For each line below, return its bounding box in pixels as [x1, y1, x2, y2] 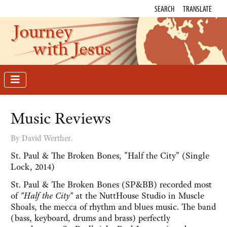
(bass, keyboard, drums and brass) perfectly [11, 212, 170, 224]
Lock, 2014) [11, 161, 55, 173]
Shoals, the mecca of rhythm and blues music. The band [11, 201, 216, 213]
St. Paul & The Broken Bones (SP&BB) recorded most [11, 179, 212, 191]
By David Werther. [11, 133, 73, 144]
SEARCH [155, 4, 174, 14]
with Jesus [33, 36, 111, 60]
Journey [13, 19, 73, 43]
